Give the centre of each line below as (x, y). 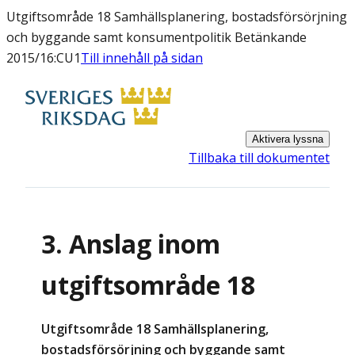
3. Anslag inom (131, 244)
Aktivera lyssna (288, 139)
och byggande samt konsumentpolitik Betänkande (157, 37)
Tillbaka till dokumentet (259, 158)
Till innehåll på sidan (142, 58)
